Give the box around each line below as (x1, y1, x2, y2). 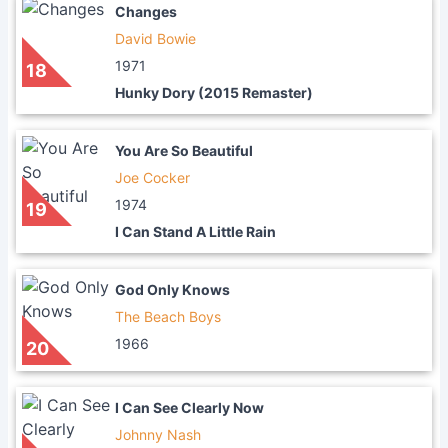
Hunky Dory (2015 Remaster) (115, 84, 313, 101)
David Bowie (115, 30, 196, 47)
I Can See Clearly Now (115, 399, 264, 416)
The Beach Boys (115, 308, 221, 325)
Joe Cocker (115, 169, 190, 186)
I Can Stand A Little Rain (115, 223, 276, 240)
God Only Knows (115, 281, 230, 298)
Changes (115, 3, 177, 20)
